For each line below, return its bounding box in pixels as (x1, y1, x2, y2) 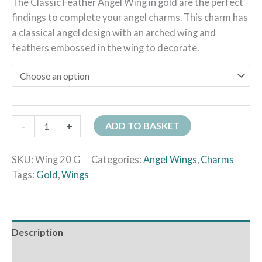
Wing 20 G (35, 153, 81, 165)
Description (12, 226, 63, 238)
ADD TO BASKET (105, 119, 180, 131)
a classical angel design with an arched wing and (12, 26, 216, 38)
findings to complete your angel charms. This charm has (12, 11, 248, 23)
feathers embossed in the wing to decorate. (12, 42, 199, 53)
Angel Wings (143, 153, 197, 165)
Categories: (91, 153, 143, 165)
